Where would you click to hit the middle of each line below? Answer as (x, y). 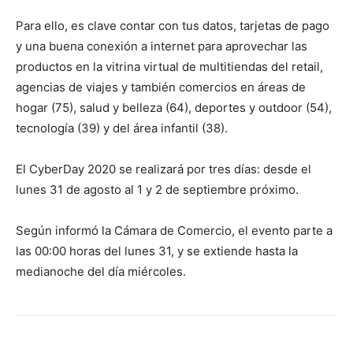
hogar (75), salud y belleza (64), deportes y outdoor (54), (174, 108)
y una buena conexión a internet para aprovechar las (162, 46)
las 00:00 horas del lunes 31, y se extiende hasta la (157, 251)
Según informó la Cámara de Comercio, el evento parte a (174, 231)
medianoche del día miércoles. (101, 272)
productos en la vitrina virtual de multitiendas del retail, (169, 67)
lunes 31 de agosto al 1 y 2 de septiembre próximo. (157, 190)
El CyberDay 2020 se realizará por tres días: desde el (163, 169)
